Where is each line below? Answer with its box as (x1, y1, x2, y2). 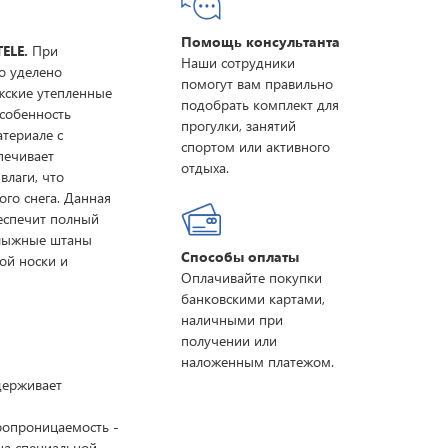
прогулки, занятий (180, 116, 296, 135)
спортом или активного (180, 137, 330, 156)
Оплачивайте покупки (180, 268, 322, 287)
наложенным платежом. (180, 352, 334, 371)
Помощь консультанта (180, 32, 340, 51)
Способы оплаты (180, 247, 299, 266)
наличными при (180, 310, 283, 329)
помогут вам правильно (180, 74, 333, 93)
